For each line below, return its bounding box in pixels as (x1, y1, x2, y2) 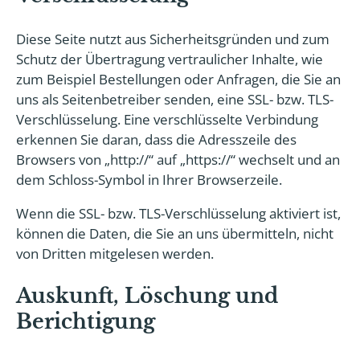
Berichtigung (16, 309, 155, 334)
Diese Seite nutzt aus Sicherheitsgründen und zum (16, 30, 329, 48)
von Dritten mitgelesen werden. (16, 244, 214, 263)
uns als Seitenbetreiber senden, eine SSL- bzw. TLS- (16, 90, 333, 108)
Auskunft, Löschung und (16, 284, 278, 309)
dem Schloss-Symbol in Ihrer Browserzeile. (16, 170, 282, 189)
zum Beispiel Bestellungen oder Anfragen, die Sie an (16, 70, 341, 88)
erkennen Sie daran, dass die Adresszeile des (16, 130, 297, 149)
